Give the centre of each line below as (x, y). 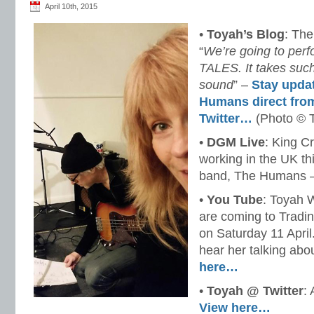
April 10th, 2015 (71, 6)
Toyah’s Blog (246, 34)
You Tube (235, 200)
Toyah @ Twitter (255, 291)
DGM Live (236, 142)
